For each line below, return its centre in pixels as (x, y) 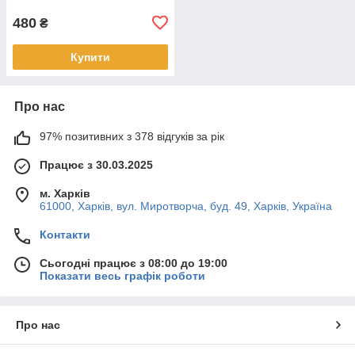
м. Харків (65, 193)
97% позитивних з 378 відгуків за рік (132, 136)
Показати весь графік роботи (122, 275)
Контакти (65, 234)
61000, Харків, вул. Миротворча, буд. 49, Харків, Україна (186, 206)
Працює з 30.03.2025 (96, 164)
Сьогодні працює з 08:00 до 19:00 (134, 263)
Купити (90, 57)
